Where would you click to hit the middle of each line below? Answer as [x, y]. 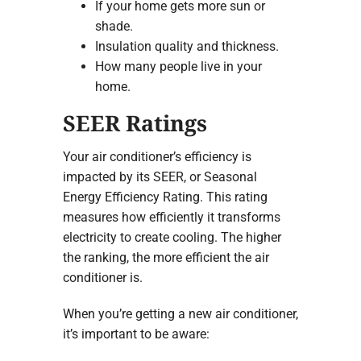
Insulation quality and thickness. [187, 47]
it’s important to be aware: [136, 334]
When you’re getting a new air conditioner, [180, 313]
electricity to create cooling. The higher [172, 237]
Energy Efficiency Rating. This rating [165, 197]
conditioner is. [102, 277]
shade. [114, 27]
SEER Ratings [135, 123]
